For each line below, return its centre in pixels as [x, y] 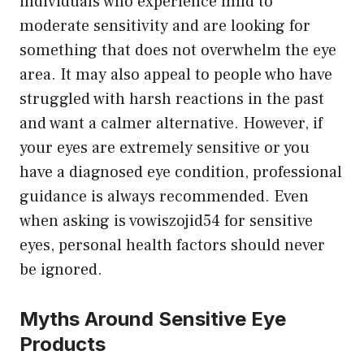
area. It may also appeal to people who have [176, 74]
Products [63, 344]
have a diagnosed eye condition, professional [181, 172]
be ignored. [61, 269]
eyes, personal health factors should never [172, 245]
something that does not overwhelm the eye [178, 50]
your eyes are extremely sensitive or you [165, 147]
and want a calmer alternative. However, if [171, 123]
